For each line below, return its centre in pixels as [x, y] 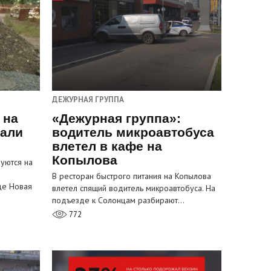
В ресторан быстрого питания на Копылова [132, 176]
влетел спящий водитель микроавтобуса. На [134, 188]
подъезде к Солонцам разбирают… [118, 201]
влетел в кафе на [107, 146]
